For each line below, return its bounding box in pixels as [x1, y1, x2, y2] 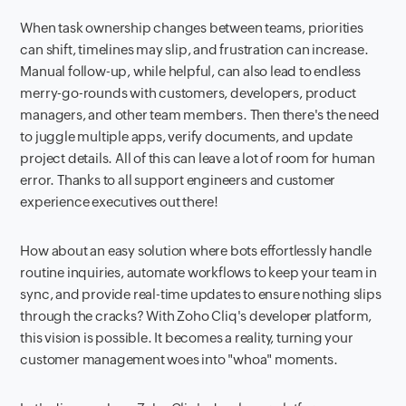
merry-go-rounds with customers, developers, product [20, 84, 357, 101]
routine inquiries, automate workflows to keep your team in [20, 264, 377, 280]
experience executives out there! [20, 193, 219, 209]
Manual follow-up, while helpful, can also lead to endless [20, 63, 362, 79]
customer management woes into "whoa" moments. [20, 351, 338, 367]
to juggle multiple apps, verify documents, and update [20, 128, 353, 144]
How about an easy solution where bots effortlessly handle [20, 242, 372, 258]
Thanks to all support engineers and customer [57, 171, 336, 188]
